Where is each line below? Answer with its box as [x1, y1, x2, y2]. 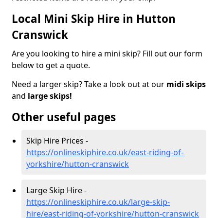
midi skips [166, 78, 206, 90]
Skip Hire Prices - [26, 135, 88, 146]
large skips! [28, 90, 72, 101]
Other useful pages [12, 109, 116, 125]
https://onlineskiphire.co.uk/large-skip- [26, 196, 170, 207]
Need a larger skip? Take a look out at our [12, 78, 166, 90]
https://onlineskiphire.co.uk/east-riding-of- [26, 146, 183, 158]
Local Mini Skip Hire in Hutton [12, 11, 176, 26]
